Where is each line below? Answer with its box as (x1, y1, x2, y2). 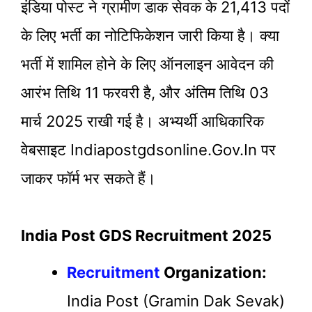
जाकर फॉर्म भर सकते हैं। (21, 169, 156, 187)
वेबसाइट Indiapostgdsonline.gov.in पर (21, 140, 276, 159)
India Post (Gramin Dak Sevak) (67, 291, 285, 310)
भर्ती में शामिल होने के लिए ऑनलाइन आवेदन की (21, 54, 274, 73)
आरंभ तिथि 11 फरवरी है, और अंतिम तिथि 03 (21, 83, 269, 102)
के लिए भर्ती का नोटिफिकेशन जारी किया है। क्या (21, 26, 279, 45)
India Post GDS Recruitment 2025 (21, 226, 272, 244)
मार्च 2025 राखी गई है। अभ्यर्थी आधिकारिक (21, 111, 264, 130)
